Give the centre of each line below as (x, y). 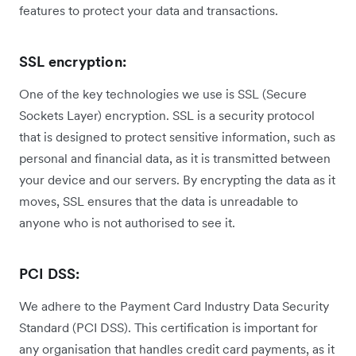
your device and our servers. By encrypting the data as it (177, 180)
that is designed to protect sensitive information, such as (177, 137)
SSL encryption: (73, 62)
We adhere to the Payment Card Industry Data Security (174, 306)
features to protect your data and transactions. (150, 11)
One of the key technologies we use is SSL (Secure (163, 94)
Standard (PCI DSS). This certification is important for (168, 328)
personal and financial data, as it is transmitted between (175, 159)
